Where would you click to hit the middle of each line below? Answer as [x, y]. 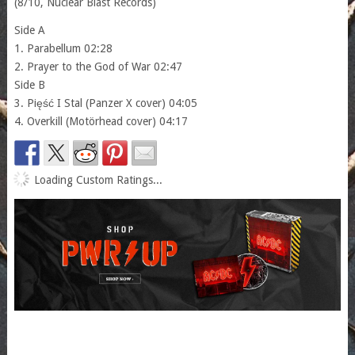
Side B [29, 84]
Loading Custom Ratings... [98, 179]
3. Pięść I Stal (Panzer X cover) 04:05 [105, 103]
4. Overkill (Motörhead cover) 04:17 [101, 121]
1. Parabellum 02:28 [63, 48]
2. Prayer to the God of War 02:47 [98, 66]
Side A [29, 30]
